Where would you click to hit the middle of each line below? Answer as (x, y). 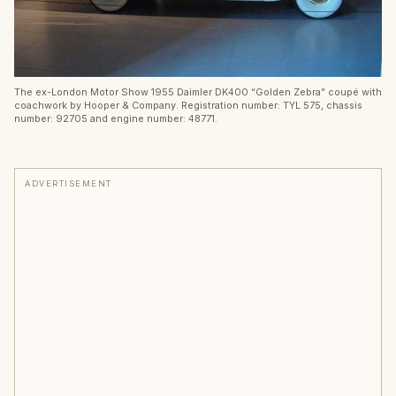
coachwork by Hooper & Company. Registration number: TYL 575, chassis (188, 105)
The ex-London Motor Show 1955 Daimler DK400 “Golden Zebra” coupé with (198, 91)
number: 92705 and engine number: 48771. (116, 118)
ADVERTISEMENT (69, 183)
